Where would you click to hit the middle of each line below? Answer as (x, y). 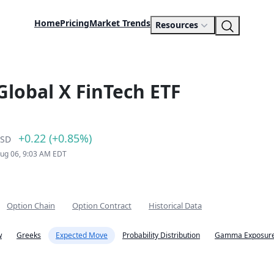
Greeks (29, 235)
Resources (177, 25)
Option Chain (31, 206)
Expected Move (82, 235)
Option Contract (102, 206)
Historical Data (175, 206)
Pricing (75, 23)
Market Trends (120, 23)
